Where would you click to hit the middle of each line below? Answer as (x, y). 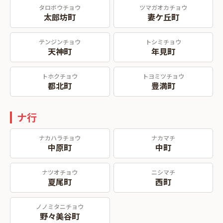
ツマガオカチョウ (163, 7)
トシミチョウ (163, 42)
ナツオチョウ (60, 172)
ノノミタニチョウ (60, 206)
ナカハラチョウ (60, 138)
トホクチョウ (60, 76)
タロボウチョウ (60, 7)
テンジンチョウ (60, 42)
